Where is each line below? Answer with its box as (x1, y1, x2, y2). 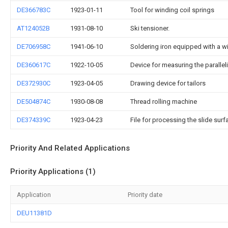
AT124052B (17, 24, 50, 32)
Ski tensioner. (130, 24, 169, 32)
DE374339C (17, 116, 50, 124)
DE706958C (17, 42, 50, 50)
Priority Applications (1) (10, 166, 96, 176)
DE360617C (17, 61, 50, 69)
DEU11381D (17, 209, 52, 217)
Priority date (128, 190, 162, 198)
